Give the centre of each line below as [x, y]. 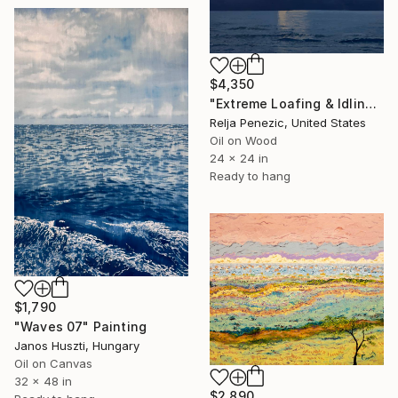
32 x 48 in [43, 382]
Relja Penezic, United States [288, 122]
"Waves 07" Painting [81, 327]
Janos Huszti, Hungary [77, 346]
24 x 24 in [239, 158]
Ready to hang [250, 175]
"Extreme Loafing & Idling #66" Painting [370, 103]
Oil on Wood [243, 140]
